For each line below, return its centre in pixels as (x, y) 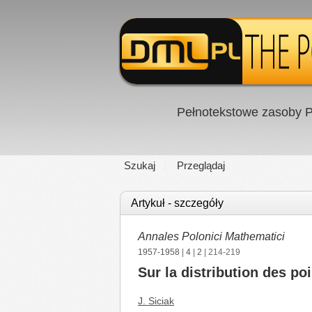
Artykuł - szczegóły (177, 203)
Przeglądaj (201, 165)
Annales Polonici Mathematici (211, 236)
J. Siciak (156, 301)
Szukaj (140, 165)
